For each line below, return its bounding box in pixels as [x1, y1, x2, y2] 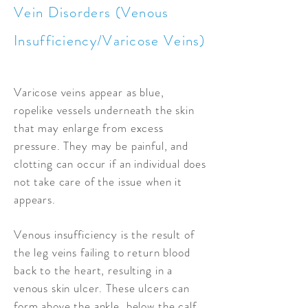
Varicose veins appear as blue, [14, 84, 164, 100]
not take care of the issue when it [14, 173, 182, 190]
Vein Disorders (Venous [14, 2, 169, 23]
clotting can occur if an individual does [14, 155, 207, 172]
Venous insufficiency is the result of [14, 226, 195, 243]
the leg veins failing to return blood [14, 244, 190, 261]
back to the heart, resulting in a [14, 262, 173, 278]
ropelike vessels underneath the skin [14, 102, 195, 118]
